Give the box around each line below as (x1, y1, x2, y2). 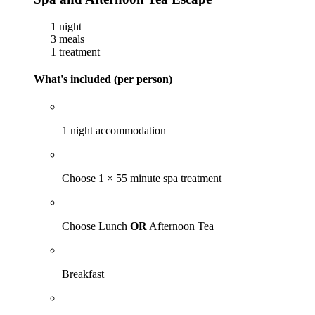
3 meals (48, 32, 84, 45)
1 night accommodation (62, 124, 166, 137)
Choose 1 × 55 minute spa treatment (62, 172, 221, 185)
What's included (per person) (34, 73, 172, 86)
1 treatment (48, 45, 100, 58)
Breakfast (62, 268, 104, 281)
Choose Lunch (62, 220, 130, 233)
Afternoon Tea (147, 220, 214, 233)
